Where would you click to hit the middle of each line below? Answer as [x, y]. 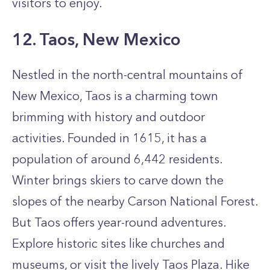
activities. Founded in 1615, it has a [109, 138]
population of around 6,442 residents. [117, 159]
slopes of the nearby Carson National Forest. [135, 201]
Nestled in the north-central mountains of [127, 75]
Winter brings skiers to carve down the [118, 180]
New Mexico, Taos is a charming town [115, 96]
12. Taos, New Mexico [96, 39]
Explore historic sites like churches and [118, 243]
